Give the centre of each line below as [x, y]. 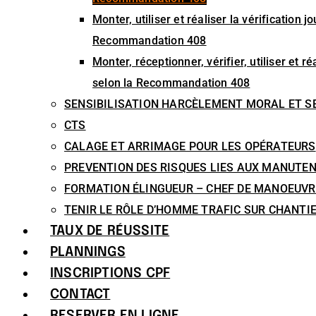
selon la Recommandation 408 [171, 83]
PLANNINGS [88, 252]
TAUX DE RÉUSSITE [110, 231]
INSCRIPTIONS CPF [110, 273]
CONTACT [80, 294]
